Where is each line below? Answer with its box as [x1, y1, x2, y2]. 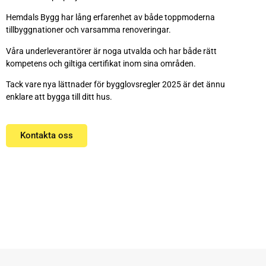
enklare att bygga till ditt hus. [6, 92, 112, 103]
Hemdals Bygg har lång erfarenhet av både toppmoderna [6, 12, 215, 23]
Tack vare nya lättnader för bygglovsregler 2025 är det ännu [6, 80, 225, 90]
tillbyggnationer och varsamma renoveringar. [6, 25, 171, 36]
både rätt [181, 46, 217, 56]
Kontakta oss [20, 129, 73, 141]
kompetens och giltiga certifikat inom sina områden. [6, 58, 196, 69]
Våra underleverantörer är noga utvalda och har [6, 46, 181, 56]
